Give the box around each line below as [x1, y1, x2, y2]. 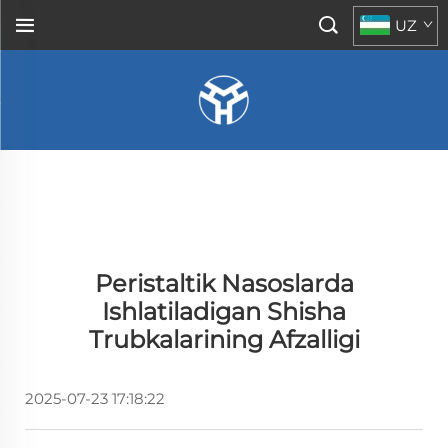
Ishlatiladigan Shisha [102, 297, 346, 326]
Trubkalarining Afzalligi [88, 325, 360, 354]
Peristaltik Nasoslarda [94, 269, 354, 298]
